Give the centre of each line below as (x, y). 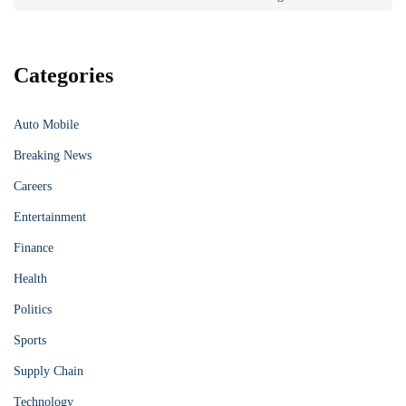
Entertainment (50, 217)
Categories (63, 75)
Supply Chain (48, 371)
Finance (34, 247)
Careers (33, 186)
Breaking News (53, 155)
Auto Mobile (46, 124)
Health (30, 278)
